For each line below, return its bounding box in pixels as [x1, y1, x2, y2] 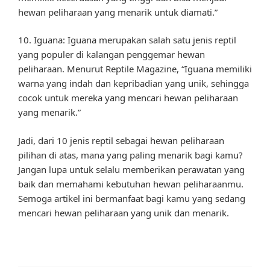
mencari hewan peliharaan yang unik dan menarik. [18, 206, 229, 219]
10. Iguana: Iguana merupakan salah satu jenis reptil [18, 34, 236, 46]
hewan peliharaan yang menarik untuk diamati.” [18, 5, 218, 18]
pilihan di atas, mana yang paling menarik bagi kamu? [18, 148, 243, 161]
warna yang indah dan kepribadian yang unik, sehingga [18, 77, 249, 90]
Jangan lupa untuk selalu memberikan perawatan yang [18, 163, 245, 175]
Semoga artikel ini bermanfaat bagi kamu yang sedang [18, 192, 245, 204]
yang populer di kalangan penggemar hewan [18, 48, 205, 61]
